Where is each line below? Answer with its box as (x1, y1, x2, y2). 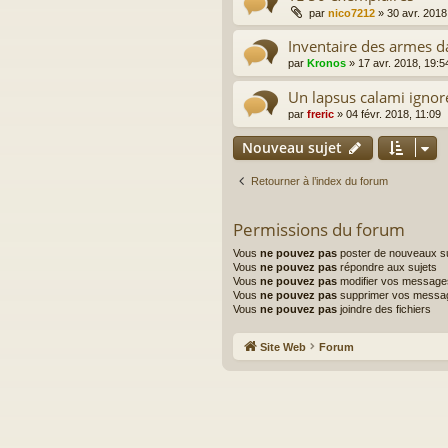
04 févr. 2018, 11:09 (346, 108, 441, 121)
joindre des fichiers (337, 303, 431, 316)
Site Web (260, 340, 306, 353)
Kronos (307, 57, 346, 70)
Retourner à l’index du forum (251, 175, 388, 188)
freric (307, 108, 334, 121)
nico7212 (328, 7, 375, 20)
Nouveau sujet (242, 138, 342, 158)
